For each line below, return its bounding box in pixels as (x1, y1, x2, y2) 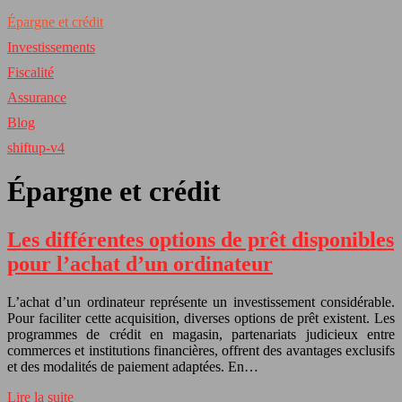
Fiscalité (7, 65, 54, 80)
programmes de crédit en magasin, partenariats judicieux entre (7, 326, 395, 342)
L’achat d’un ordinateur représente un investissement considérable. (7, 293, 395, 310)
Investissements (7, 39, 95, 55)
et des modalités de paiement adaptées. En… (7, 358, 258, 374)
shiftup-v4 (7, 140, 65, 155)
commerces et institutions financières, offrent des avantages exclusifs (7, 342, 395, 358)
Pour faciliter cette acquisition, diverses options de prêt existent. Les (7, 310, 395, 326)
